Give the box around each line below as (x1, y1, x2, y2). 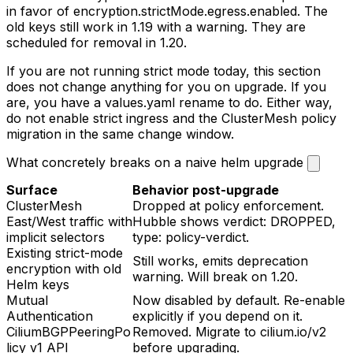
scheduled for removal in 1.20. (6, 34, 187, 50)
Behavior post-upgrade (132, 181, 279, 198)
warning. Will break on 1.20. (132, 268, 298, 284)
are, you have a (6, 94, 105, 110)
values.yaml (105, 94, 175, 110)
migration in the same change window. (6, 125, 234, 142)
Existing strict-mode (6, 244, 123, 261)
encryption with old (6, 260, 121, 277)
